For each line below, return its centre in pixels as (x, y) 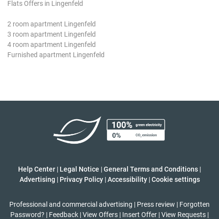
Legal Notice (79, 169)
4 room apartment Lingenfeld (52, 44)
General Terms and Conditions (151, 169)
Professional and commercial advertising (71, 204)
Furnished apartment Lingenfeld (56, 55)
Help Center (37, 169)
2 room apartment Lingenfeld (52, 24)
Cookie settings (175, 179)
